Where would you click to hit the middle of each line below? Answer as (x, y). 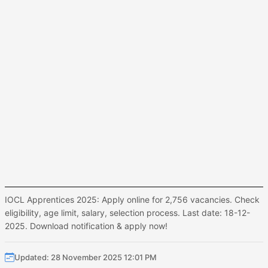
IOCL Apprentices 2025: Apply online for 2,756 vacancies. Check (132, 200)
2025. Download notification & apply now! (86, 226)
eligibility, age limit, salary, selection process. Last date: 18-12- (127, 213)
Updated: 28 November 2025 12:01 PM (86, 257)
